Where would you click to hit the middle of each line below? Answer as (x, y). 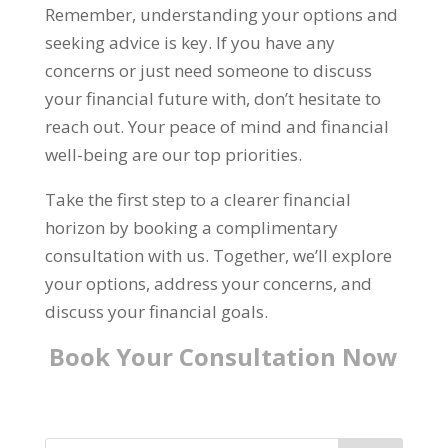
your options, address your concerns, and (208, 283)
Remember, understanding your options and (221, 14)
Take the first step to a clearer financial (197, 199)
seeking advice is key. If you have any (189, 42)
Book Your (111, 356)
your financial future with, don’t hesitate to (212, 98)
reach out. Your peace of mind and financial (216, 126)
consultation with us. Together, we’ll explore (218, 255)
